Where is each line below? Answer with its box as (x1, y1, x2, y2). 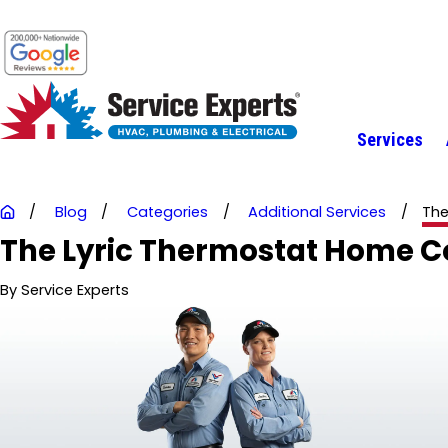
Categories (127, 202, 209, 222)
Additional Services (248, 202, 387, 222)
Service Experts (21, 280, 129, 300)
